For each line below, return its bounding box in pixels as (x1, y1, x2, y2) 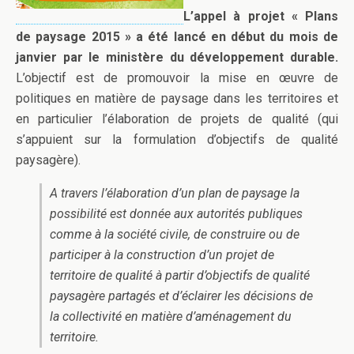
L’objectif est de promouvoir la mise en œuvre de (16, 70, 338, 86)
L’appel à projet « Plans (183, 9, 338, 24)
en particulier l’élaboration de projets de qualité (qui (16, 111, 338, 127)
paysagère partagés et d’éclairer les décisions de (50, 288, 313, 304)
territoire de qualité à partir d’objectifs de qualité (50, 268, 310, 284)
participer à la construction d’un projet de (50, 247, 274, 263)
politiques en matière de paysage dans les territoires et (16, 91, 338, 107)
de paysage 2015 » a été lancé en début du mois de (16, 29, 338, 45)
